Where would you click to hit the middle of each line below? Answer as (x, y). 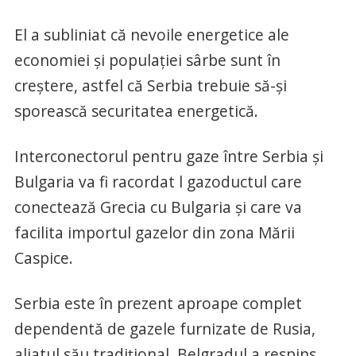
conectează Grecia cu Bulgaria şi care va (158, 207)
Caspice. (43, 258)
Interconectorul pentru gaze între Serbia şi (168, 157)
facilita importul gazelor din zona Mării (154, 233)
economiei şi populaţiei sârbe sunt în (147, 60)
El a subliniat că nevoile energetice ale (151, 35)
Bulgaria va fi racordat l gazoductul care (158, 182)
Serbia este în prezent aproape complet (158, 304)
